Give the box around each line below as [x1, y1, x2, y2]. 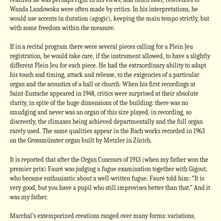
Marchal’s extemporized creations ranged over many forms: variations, [9, 212, 195, 220]
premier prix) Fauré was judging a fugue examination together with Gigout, [9, 165, 207, 173]
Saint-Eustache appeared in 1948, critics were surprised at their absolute [9, 90, 198, 97]
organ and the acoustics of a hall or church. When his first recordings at [9, 80, 195, 88]
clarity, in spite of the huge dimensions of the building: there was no [9, 99, 188, 107]
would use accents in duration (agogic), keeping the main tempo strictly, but [9, 14, 209, 22]
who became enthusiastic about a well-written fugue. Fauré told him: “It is [9, 174, 204, 182]
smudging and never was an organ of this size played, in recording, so [9, 109, 191, 116]
